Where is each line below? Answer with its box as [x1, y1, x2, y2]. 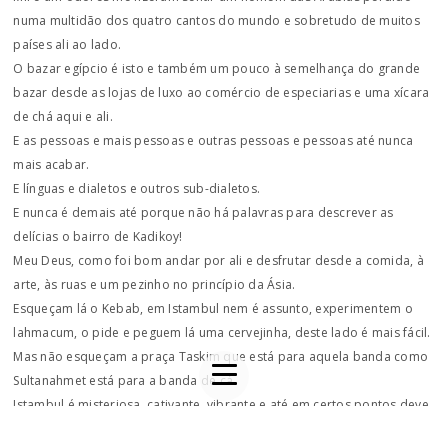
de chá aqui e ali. [13, 108, 113, 125]
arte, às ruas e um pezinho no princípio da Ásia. [13, 276, 296, 293]
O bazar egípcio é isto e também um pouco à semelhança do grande [13, 60, 421, 77]
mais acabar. [13, 156, 90, 173]
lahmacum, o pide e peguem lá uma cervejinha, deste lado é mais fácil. [13, 324, 431, 341]
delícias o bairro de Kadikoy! [13, 228, 183, 245]
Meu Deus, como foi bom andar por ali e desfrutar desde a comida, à [13, 252, 424, 269]
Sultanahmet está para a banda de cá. [13, 372, 237, 389]
